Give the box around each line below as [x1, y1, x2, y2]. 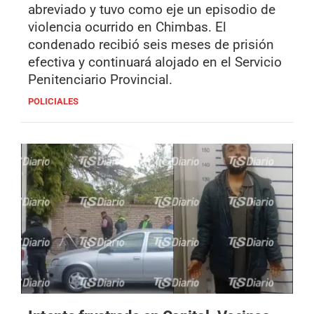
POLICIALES [28, 96, 78, 107]
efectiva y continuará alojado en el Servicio [28, 54, 282, 71]
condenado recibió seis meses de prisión [28, 36, 274, 53]
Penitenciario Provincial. [28, 71, 172, 88]
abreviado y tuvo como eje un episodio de [28, 1, 275, 18]
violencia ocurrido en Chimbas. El [28, 19, 226, 36]
